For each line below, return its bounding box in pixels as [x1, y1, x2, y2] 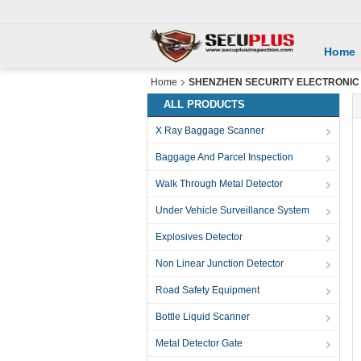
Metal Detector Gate [156, 338, 243, 349]
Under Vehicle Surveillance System [156, 205, 309, 216]
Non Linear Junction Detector [156, 258, 284, 269]
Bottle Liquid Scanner [156, 311, 250, 322]
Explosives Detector [156, 231, 243, 243]
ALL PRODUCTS [164, 98, 245, 110]
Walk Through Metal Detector [156, 178, 283, 189]
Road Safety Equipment [156, 284, 259, 296]
